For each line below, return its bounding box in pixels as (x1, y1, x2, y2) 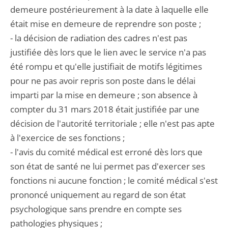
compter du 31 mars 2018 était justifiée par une (10, 103, 199, 115)
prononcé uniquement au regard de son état (10, 189, 186, 201)
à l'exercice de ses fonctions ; (10, 132, 125, 144)
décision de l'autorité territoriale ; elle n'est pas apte (10, 118, 215, 129)
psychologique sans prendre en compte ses (10, 203, 182, 215)
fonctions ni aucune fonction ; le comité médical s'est (10, 175, 218, 186)
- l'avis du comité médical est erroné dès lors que (10, 146, 203, 158)
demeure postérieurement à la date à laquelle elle (10, 4, 209, 15)
